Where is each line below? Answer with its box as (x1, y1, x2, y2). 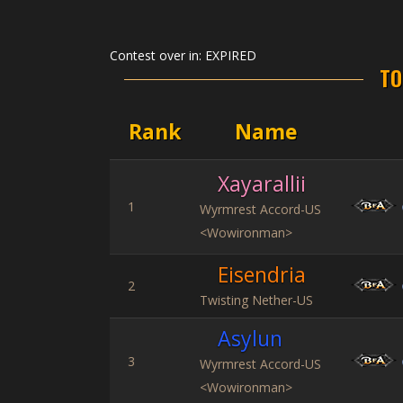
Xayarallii (218, 169, 306, 198)
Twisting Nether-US (200, 291, 313, 309)
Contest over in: (110, 47, 205, 64)
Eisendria (218, 260, 306, 289)
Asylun (218, 324, 282, 353)
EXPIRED (205, 47, 256, 64)
